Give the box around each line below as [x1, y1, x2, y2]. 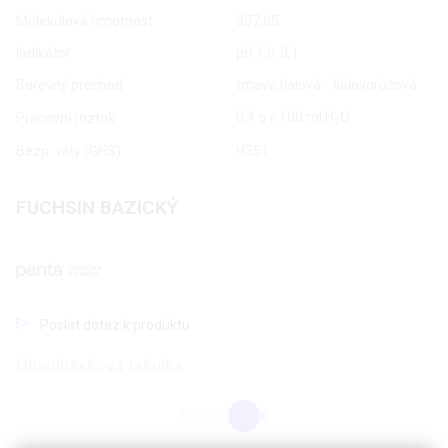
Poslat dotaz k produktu [40, 317, 190, 334]
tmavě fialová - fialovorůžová [236, 77, 417, 94]
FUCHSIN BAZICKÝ [16, 196, 178, 220]
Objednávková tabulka [16, 356, 183, 376]
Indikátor [16, 45, 71, 62]
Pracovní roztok [16, 110, 115, 127]
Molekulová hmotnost [16, 13, 153, 30]
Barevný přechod [16, 77, 123, 94]
